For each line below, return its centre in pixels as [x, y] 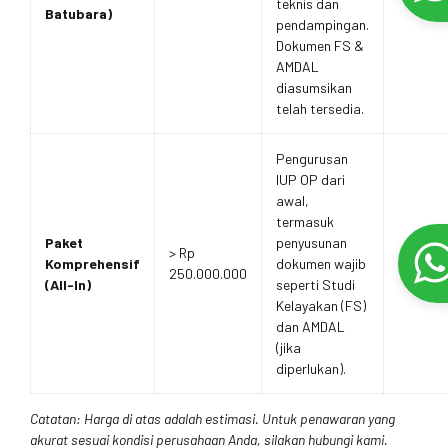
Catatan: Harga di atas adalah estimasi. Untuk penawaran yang [212, 419]
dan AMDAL [310, 327]
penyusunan [311, 243]
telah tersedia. [320, 109]
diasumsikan [314, 88]
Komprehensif [92, 264]
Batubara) [78, 14]
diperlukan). [311, 369]
